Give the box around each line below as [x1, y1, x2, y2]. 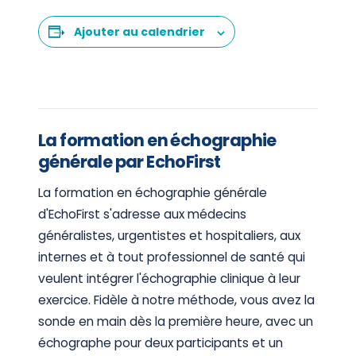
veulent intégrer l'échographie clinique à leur [38, 270, 300, 288]
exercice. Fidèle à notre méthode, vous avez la [38, 292, 315, 309]
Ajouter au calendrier [74, 24, 205, 41]
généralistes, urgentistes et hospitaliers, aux [38, 227, 300, 245]
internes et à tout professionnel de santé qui [38, 249, 305, 266]
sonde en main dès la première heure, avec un [38, 313, 313, 331]
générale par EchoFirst [38, 150, 221, 174]
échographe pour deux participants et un [38, 335, 283, 352]
